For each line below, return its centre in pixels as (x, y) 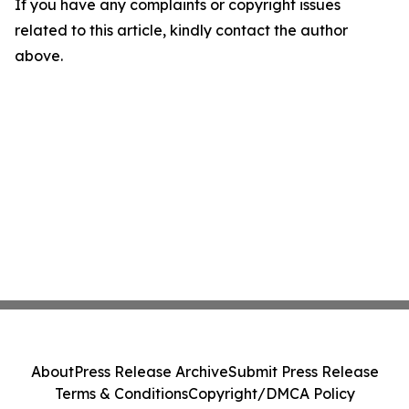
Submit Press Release (303, 372)
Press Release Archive (151, 372)
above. (39, 56)
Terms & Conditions (121, 393)
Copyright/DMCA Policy (271, 393)
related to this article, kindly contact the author (181, 31)
